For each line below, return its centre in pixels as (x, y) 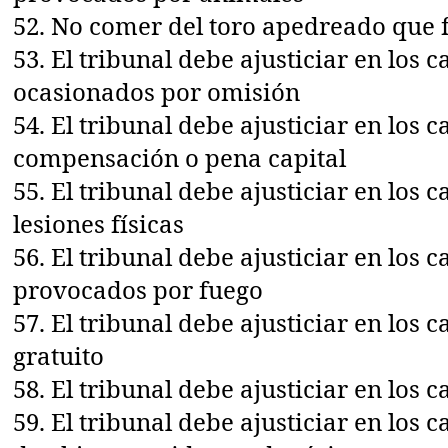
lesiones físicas (99, 223)
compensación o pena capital (180, 157)
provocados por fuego (138, 289)
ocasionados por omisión (157, 91)
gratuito (59, 355)
